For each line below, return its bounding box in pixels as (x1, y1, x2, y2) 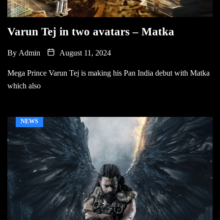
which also (7, 81, 41, 90)
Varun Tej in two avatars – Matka (7, 25, 174, 38)
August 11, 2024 (57, 48, 111, 57)
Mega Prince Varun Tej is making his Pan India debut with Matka (7, 68, 210, 77)
